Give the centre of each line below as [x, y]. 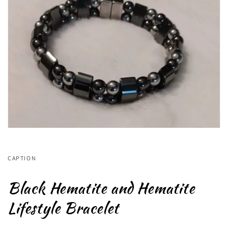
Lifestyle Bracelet [63, 208]
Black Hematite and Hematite [101, 188]
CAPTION [22, 158]
